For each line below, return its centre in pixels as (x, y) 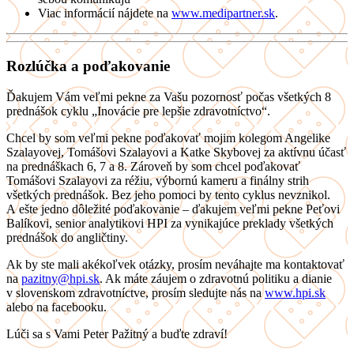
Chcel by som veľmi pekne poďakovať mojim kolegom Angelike (168, 137)
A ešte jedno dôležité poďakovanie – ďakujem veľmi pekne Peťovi (173, 209)
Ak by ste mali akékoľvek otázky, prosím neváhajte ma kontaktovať (175, 264)
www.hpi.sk (295, 292)
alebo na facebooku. (56, 307)
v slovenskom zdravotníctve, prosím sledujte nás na (136, 292)
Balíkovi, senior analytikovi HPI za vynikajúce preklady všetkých (170, 223)
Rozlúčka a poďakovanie (88, 66)
